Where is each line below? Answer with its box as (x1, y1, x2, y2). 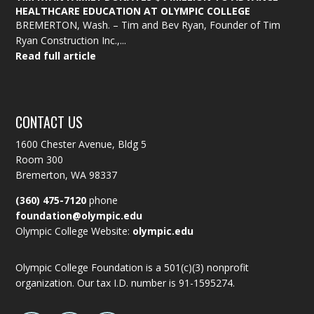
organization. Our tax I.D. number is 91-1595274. (15, 276, 235, 290)
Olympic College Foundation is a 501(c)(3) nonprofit (15, 261, 250, 275)
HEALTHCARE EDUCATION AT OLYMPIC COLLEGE (15, 4, 251, 18)
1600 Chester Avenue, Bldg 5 (15, 137, 147, 151)
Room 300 (15, 153, 64, 167)
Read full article (15, 49, 97, 63)
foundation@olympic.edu (15, 209, 143, 223)
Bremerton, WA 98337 (15, 168, 118, 182)
